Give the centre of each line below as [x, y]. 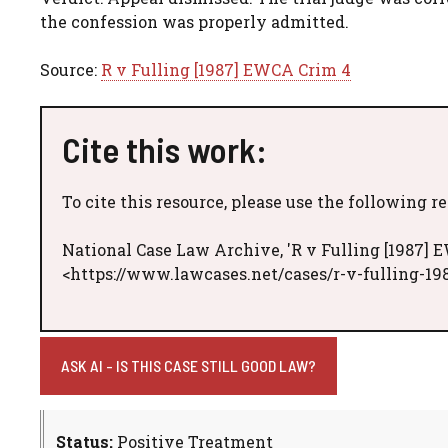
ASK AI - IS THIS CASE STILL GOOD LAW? [188, 365]
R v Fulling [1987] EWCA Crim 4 [226, 69]
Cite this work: [164, 148]
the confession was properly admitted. [194, 21]
